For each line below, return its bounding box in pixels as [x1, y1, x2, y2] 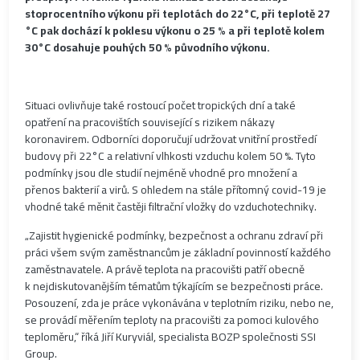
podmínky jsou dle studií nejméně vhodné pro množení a [25, 162, 298, 184]
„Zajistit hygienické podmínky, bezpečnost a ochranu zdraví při [25, 225, 324, 247]
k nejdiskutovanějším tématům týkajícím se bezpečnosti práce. [25, 276, 326, 297]
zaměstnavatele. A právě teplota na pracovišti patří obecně [25, 259, 305, 280]
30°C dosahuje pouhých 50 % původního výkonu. [25, 37, 271, 59]
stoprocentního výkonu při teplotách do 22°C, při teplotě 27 [25, 3, 331, 25]
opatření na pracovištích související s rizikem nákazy [25, 112, 276, 133]
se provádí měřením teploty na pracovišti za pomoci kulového [25, 309, 320, 331]
